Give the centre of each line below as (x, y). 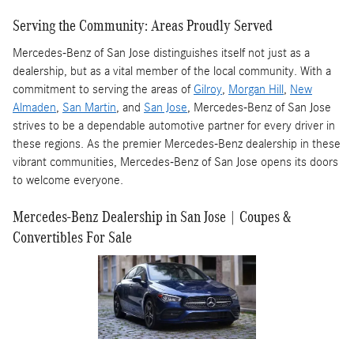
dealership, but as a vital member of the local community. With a (172, 71)
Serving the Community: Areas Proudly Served (143, 26)
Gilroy (208, 89)
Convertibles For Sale (72, 237)
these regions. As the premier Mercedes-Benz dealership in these (177, 143)
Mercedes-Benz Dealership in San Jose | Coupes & (152, 216)
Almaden (34, 107)
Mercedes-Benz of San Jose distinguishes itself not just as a (161, 53)
